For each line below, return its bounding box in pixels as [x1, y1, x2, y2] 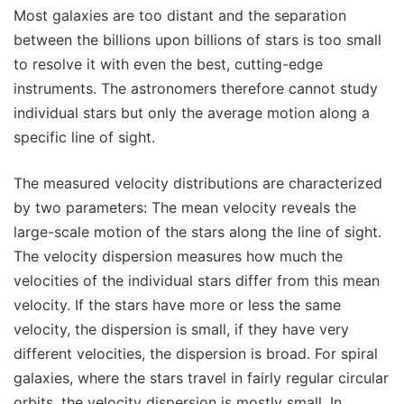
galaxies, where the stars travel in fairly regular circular [14, 369, 389, 388]
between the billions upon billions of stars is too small [14, 31, 381, 50]
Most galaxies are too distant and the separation [14, 6, 346, 25]
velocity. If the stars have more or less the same [14, 296, 341, 315]
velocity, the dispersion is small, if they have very [14, 320, 349, 339]
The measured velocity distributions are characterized [14, 174, 382, 193]
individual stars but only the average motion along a [14, 104, 370, 123]
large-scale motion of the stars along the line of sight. [14, 223, 381, 242]
